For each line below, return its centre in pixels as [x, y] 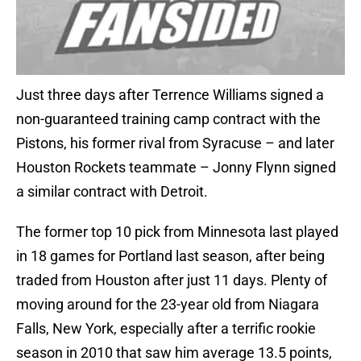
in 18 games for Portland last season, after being [170, 256]
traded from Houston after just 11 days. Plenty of [172, 280]
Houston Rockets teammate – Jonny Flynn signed [176, 168]
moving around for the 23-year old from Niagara [168, 305]
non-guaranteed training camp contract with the [168, 119]
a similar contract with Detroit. [112, 192]
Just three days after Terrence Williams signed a [170, 95]
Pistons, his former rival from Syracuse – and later [175, 143]
